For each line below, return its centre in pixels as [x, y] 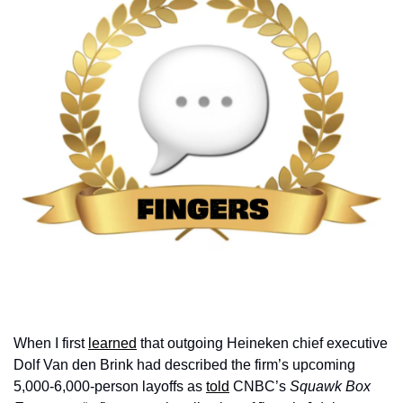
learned [112, 343]
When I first [51, 343]
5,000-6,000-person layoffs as [110, 386]
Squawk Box [330, 386]
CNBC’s [260, 386]
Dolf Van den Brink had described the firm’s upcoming [184, 365]
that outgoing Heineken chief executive [262, 343]
